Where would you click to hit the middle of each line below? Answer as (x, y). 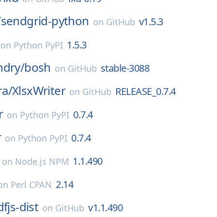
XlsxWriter (39, 90)
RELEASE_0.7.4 (146, 91)
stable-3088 (125, 68)
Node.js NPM (42, 161)
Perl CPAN (31, 185)
